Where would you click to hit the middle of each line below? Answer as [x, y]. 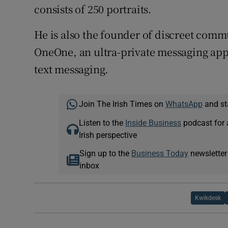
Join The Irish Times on [122, 104]
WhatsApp [184, 104]
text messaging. [72, 69]
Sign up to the [106, 153]
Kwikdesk [208, 198]
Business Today [160, 153]
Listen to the [102, 123]
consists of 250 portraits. [93, 9]
